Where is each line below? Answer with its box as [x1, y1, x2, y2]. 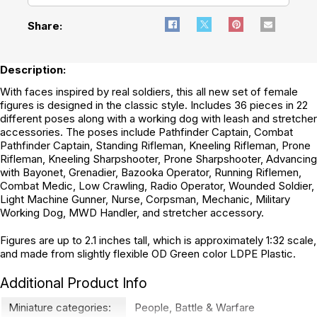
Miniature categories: [8, 301, 111, 314]
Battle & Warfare [175, 301, 255, 314]
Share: [28, 19, 62, 33]
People [134, 301, 169, 314]
